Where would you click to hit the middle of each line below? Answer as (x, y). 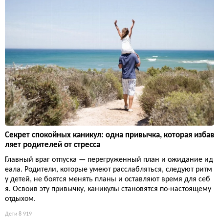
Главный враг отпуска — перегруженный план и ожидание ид (109, 160)
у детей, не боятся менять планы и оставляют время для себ (108, 180)
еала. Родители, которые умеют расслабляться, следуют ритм (109, 170)
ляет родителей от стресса (53, 145)
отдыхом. (20, 199)
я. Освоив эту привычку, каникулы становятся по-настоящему (108, 189)
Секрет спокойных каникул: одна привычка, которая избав (109, 135)
